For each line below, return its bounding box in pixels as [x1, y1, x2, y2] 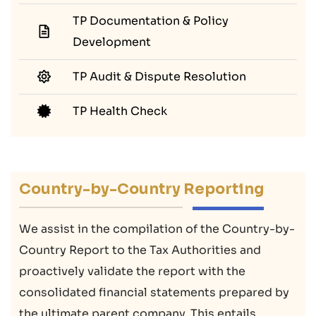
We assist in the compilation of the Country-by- [19, 221, 295, 236]
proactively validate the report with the [19, 263, 245, 279]
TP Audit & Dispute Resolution [73, 68, 246, 84]
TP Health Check [73, 103, 167, 119]
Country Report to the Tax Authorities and [19, 242, 261, 257]
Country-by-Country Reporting [19, 179, 264, 198]
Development [73, 34, 151, 49]
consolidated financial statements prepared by [19, 284, 289, 300]
